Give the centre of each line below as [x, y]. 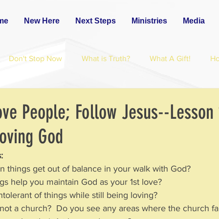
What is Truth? [106, 58]
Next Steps [96, 21]
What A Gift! [170, 58]
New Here [42, 21]
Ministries [149, 21]
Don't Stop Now [35, 58]
